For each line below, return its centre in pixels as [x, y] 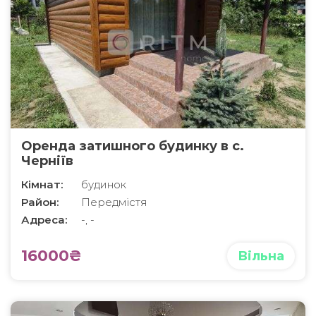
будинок [104, 184]
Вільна [261, 256]
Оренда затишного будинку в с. [133, 146]
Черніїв [47, 160]
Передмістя [114, 202]
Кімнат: [42, 184]
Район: [40, 202]
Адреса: [44, 219]
